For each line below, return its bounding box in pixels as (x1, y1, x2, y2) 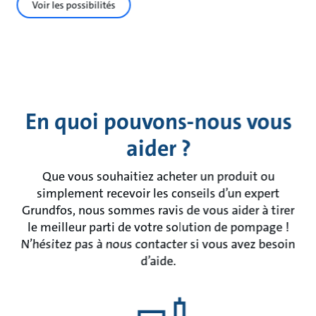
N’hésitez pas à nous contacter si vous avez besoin (20, 235, 296, 253)
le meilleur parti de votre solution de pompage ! (27, 218, 289, 236)
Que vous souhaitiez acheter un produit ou (42, 167, 274, 185)
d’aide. (140, 252, 176, 269)
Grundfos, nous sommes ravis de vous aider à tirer (21, 201, 295, 219)
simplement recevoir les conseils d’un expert (36, 184, 280, 202)
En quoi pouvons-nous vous (25, 107, 291, 136)
